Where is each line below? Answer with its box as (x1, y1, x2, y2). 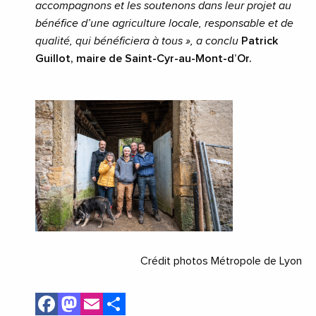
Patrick (241, 35, 278, 47)
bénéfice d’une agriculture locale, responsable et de (35, 18, 293, 30)
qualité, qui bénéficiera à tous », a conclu (35, 35, 241, 47)
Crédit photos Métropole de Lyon (140, 255, 302, 267)
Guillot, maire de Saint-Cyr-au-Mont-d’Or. (35, 53, 255, 65)
